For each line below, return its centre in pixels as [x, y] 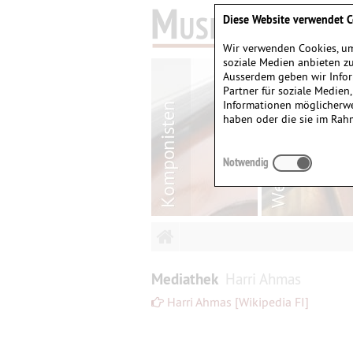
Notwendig [246, 162]
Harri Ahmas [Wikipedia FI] [238, 302]
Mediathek [188, 279]
